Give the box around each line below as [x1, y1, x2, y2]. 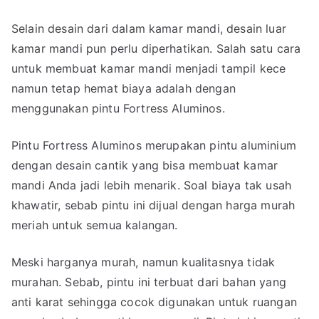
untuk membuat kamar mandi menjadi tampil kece [11, 61, 286, 75]
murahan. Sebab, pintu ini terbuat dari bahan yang [11, 274, 286, 289]
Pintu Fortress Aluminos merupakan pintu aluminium [11, 137, 296, 152]
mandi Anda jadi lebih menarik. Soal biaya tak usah [11, 177, 292, 192]
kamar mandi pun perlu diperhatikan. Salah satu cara [11, 41, 301, 56]
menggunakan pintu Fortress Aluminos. [11, 100, 225, 115]
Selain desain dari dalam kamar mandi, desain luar [11, 21, 286, 36]
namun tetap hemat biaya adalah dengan [11, 80, 236, 95]
